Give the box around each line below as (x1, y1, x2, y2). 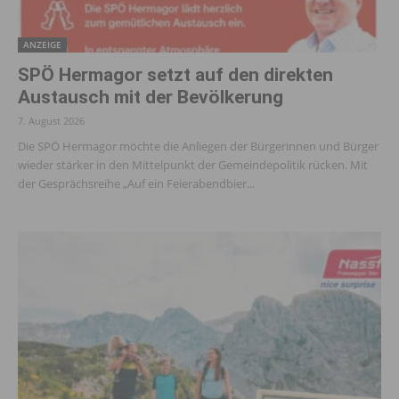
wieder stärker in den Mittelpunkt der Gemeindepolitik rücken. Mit (18, 157, 368, 174)
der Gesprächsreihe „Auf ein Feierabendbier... (18, 175, 255, 192)
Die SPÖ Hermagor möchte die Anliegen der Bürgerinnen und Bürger (18, 138, 379, 155)
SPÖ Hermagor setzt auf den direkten (18, 64, 333, 86)
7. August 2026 (18, 114, 85, 128)
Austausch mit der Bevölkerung (18, 86, 283, 109)
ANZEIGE (23, 38, 61, 52)
